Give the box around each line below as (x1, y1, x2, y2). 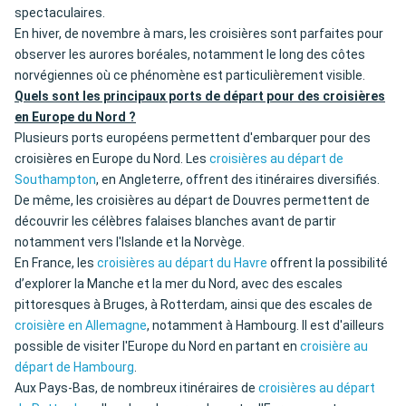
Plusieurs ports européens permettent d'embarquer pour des (14, 130, 371, 146)
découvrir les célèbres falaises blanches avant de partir (14, 214, 336, 229)
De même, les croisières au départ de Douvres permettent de (14, 193, 370, 208)
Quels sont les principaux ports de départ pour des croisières (14, 89, 385, 104)
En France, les (14, 256, 97, 271)
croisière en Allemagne (14, 318, 147, 333)
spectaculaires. (14, 5, 105, 21)
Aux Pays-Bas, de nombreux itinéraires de (14, 381, 258, 396)
